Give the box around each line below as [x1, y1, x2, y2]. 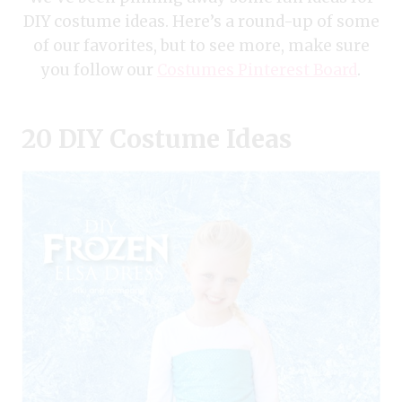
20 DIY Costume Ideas [22, 122, 292, 155]
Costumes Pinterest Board [157, 59, 357, 80]
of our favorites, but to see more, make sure [32, 35, 370, 56]
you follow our [41, 59, 157, 80]
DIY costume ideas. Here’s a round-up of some [22, 11, 380, 31]
